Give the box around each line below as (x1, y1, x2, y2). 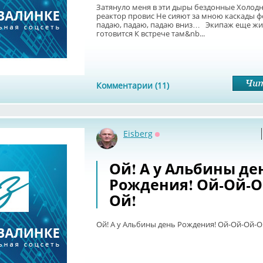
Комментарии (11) (96, 80, 169, 91)
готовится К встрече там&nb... (96, 28, 205, 39)
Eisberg (123, 128, 153, 139)
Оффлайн (155, 136, 193, 147)
